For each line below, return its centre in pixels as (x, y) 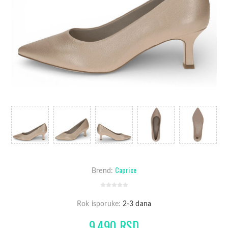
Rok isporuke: (99, 204)
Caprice (125, 169)
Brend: (103, 171)
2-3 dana (137, 204)
